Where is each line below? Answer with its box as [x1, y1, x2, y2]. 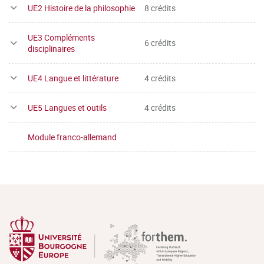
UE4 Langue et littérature [28, 72, 118, 84]
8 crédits [144, 2, 176, 14]
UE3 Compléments [28, 31, 95, 43]
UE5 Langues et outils [28, 101, 107, 113]
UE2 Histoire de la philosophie [28, 2, 135, 14]
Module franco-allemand [28, 131, 117, 143]
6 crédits [144, 37, 176, 49]
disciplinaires [28, 42, 75, 54]
